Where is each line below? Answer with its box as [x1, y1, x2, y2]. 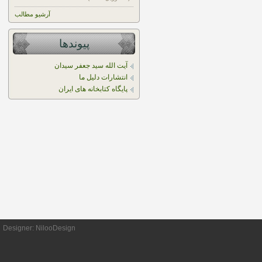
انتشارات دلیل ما [79, 73, 127, 81]
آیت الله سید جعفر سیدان [54, 61, 127, 70]
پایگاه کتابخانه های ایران [58, 85, 127, 93]
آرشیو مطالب [15, 11, 50, 18]
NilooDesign [36, 224, 75, 232]
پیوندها [58, 37, 89, 50]
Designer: [3, 224, 36, 232]
